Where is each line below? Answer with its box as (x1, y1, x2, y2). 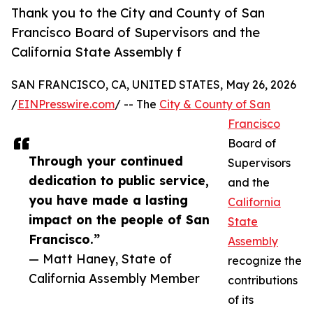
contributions (228, 273, 298, 288)
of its (228, 293, 254, 307)
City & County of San (159, 97, 270, 112)
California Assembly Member (29, 270, 200, 286)
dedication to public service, (29, 173, 209, 189)
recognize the (228, 254, 302, 268)
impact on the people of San (29, 212, 210, 228)
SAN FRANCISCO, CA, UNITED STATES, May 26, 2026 (11, 78, 296, 92)
